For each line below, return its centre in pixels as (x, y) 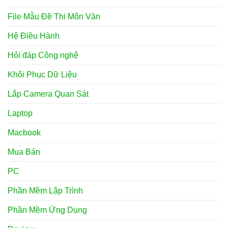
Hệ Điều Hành (34, 36)
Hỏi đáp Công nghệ (43, 55)
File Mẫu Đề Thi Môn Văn (54, 17)
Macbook (24, 133)
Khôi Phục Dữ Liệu (42, 75)
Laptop (20, 113)
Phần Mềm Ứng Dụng (47, 210)
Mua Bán (24, 152)
